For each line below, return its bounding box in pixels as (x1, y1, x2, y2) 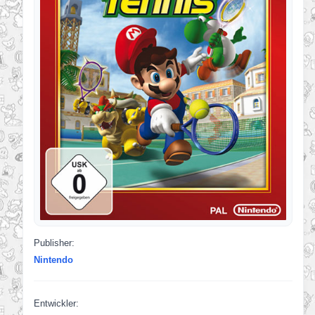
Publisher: (34, 238, 75, 249)
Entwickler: (34, 298, 79, 309)
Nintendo (34, 255, 73, 266)
